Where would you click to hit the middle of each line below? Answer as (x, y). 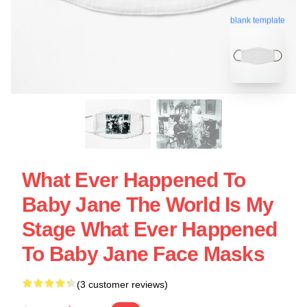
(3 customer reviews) (122, 284)
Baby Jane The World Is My (148, 205)
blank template (258, 20)
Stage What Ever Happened (149, 229)
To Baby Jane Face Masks (143, 254)
